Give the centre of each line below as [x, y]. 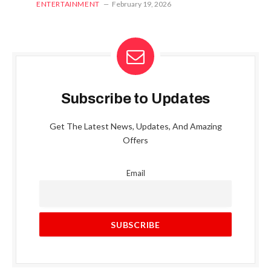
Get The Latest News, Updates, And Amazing [135, 126]
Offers [135, 140]
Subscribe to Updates [135, 99]
